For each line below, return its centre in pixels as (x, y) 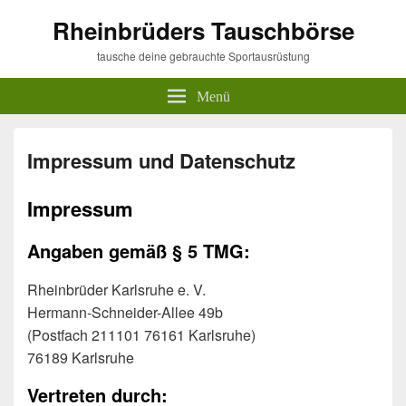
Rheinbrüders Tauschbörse (203, 30)
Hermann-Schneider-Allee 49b (125, 313)
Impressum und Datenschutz (161, 160)
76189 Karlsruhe (81, 358)
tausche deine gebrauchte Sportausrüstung (203, 56)
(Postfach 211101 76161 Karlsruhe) (141, 335)
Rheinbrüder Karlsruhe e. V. (116, 290)
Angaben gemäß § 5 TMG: (139, 250)
